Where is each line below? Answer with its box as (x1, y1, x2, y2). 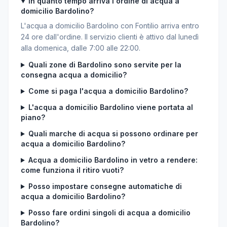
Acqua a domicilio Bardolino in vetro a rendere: (28, 156, 198, 164)
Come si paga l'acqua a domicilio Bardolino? (28, 87, 188, 95)
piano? (21, 113, 45, 122)
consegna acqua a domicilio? (21, 70, 127, 79)
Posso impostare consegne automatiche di (28, 182, 182, 191)
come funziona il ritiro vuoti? (21, 166, 124, 174)
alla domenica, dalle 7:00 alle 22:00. (21, 44, 140, 52)
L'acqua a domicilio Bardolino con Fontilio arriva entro (21, 21, 199, 30)
